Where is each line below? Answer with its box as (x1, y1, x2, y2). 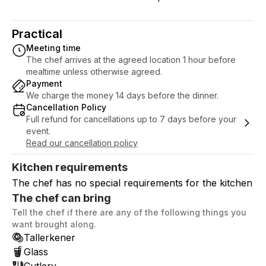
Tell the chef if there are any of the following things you (12, 207, 246, 217)
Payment (26, 78, 62, 88)
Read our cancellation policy (26, 138, 138, 148)
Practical (12, 27, 62, 41)
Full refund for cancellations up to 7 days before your (26, 114, 236, 124)
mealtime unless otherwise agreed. (26, 66, 162, 77)
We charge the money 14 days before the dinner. (26, 90, 218, 100)
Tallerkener (24, 232, 75, 243)
